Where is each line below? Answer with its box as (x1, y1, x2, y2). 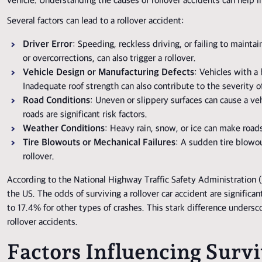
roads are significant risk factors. (23, 109, 147, 120)
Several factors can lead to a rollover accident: (7, 15, 184, 27)
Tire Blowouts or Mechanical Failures (23, 137, 175, 149)
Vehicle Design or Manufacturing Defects (23, 67, 194, 78)
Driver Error (23, 39, 73, 50)
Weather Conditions (23, 123, 105, 135)
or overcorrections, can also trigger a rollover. (23, 53, 196, 64)
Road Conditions (23, 95, 90, 106)
